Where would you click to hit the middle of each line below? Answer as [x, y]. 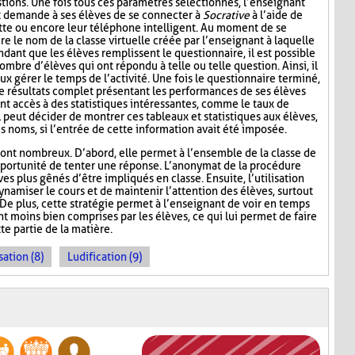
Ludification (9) [105, 257]
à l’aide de [276, 15]
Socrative [226, 15]
